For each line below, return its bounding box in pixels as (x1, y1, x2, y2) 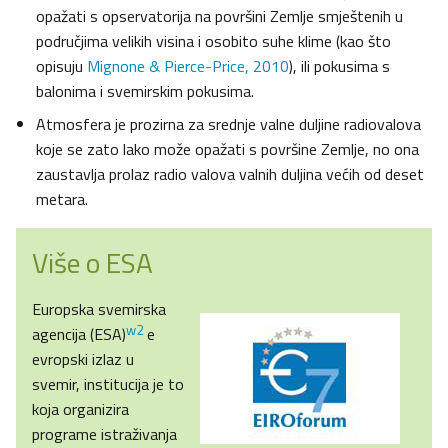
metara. (36, 187, 88, 212)
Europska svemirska (32, 297, 166, 322)
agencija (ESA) (32, 322, 126, 347)
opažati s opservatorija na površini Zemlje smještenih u (36, 4, 403, 29)
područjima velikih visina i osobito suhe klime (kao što (36, 29, 391, 54)
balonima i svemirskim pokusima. (36, 79, 254, 104)
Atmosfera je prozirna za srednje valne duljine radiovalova (36, 112, 421, 137)
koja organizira (32, 397, 129, 422)
